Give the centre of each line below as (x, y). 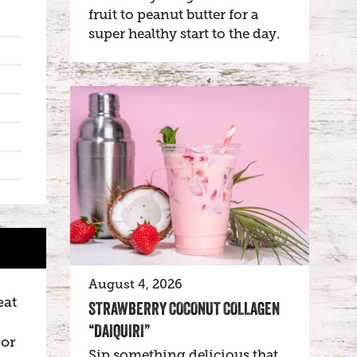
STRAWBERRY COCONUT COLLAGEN (184, 308)
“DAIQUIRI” (119, 331)
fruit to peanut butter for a (173, 15)
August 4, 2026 (135, 284)
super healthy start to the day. (184, 34)
